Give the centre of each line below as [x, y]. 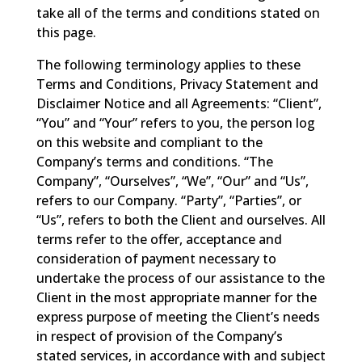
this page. [66, 32]
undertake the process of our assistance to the [180, 278]
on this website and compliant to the [149, 142]
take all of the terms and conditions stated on [178, 13]
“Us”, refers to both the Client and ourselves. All [181, 219]
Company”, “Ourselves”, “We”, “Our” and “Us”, [172, 181]
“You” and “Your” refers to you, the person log [175, 122]
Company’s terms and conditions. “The [154, 161]
